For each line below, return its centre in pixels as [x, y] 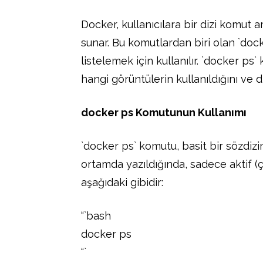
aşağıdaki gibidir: [122, 182]
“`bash [96, 215]
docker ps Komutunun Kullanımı [164, 112]
